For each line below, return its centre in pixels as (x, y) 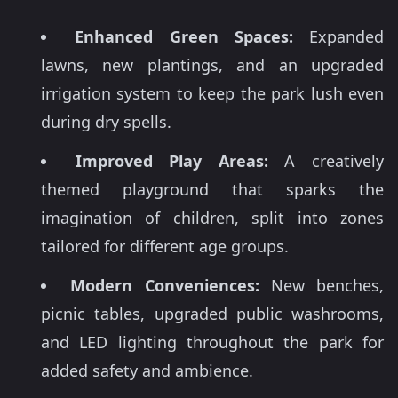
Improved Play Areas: (171, 161)
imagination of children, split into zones (212, 218)
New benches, (321, 286)
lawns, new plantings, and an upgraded (212, 65)
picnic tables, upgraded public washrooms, (212, 314)
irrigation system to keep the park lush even (212, 94)
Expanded (338, 37)
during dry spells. (106, 122)
